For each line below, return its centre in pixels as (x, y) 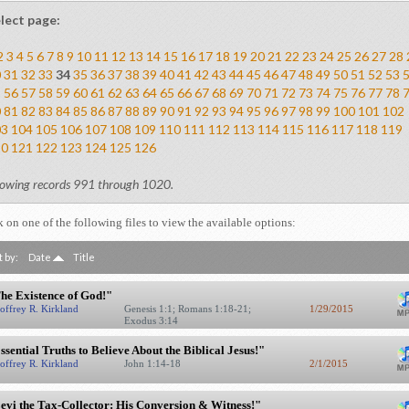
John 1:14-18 (153, 363)
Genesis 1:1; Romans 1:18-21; (187, 309)
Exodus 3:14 (152, 320)
